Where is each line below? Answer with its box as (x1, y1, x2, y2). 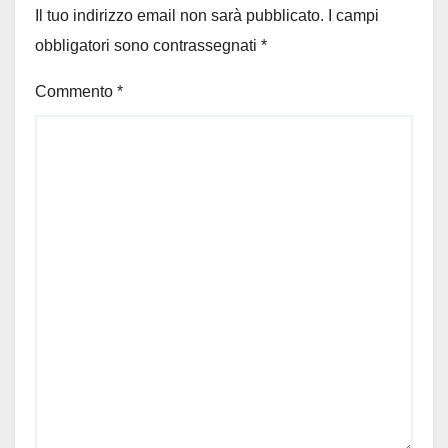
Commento (35, 82, 117, 100)
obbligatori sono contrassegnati (35, 36, 261, 54)
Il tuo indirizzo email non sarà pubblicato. (35, 6, 324, 24)
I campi (328, 6, 379, 24)
